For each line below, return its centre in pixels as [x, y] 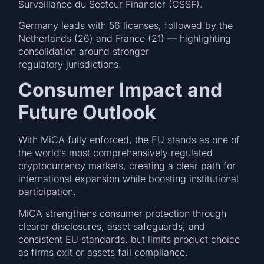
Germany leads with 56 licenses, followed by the [126, 26]
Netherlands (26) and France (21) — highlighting [125, 39]
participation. [50, 192]
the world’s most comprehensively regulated [116, 153]
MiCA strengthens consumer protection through [123, 213]
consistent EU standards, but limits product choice [129, 239]
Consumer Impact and [121, 90]
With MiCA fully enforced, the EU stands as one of [129, 140]
